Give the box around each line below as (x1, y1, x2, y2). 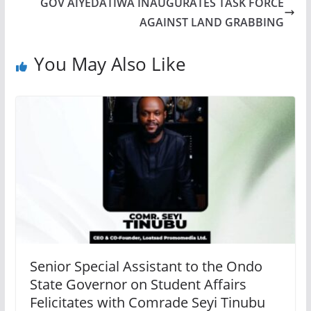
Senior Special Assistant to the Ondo (29, 256, 262, 276)
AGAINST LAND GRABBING (140, 15, 285, 30)
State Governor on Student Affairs (29, 274, 246, 294)
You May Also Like (33, 51, 186, 76)
